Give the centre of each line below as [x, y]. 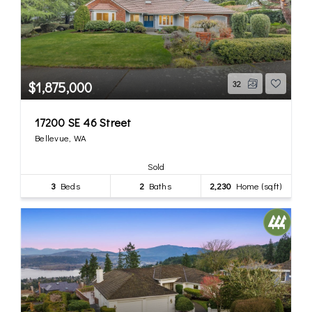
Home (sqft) [257, 185]
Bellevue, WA [61, 137]
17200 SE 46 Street [83, 122]
